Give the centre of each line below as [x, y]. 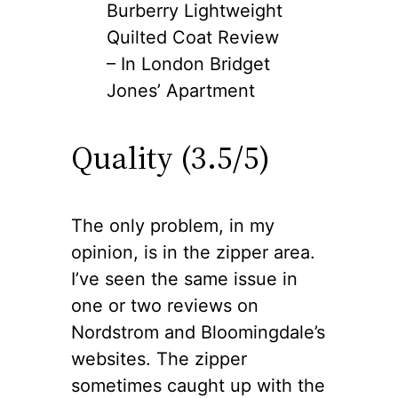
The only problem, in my [173, 225]
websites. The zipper [159, 358]
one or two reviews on [165, 305]
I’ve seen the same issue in [184, 279]
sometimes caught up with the [198, 385]
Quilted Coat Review [193, 37]
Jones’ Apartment [181, 90]
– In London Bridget [188, 64]
